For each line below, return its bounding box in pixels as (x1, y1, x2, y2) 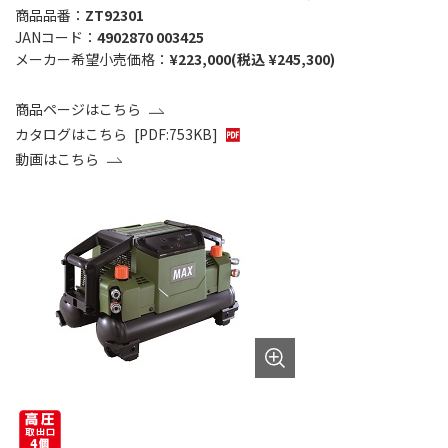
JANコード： (15, 27, 97, 48)
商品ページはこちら (15, 99, 141, 120)
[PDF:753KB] (134, 124, 218, 145)
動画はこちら (15, 148, 99, 169)
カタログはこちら (15, 124, 127, 145)
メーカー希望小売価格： (15, 49, 169, 70)
